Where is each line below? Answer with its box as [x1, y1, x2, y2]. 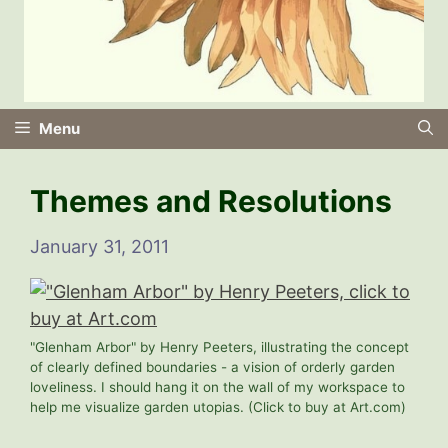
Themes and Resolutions [30, 182, 392, 219]
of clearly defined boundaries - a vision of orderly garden [30, 358, 395, 375]
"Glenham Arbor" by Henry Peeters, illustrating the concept [30, 338, 409, 355]
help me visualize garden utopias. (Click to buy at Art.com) [30, 398, 406, 415]
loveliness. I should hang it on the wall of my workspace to [30, 378, 405, 395]
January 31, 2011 [30, 235, 169, 257]
